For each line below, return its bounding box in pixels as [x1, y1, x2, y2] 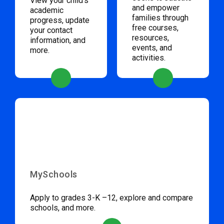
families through [132, 13, 188, 23]
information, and [30, 35, 85, 45]
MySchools [30, 169, 77, 180]
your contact [30, 25, 72, 35]
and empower [132, 3, 179, 13]
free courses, [132, 23, 178, 33]
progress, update [30, 15, 89, 25]
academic [30, 5, 63, 15]
